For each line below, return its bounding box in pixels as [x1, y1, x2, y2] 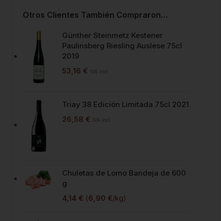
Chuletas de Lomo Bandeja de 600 [62, 168, 186, 178]
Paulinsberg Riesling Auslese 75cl [62, 41, 182, 51]
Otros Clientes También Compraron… [23, 10, 168, 20]
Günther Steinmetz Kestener [62, 31, 163, 40]
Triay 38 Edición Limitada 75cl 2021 [62, 99, 189, 109]
